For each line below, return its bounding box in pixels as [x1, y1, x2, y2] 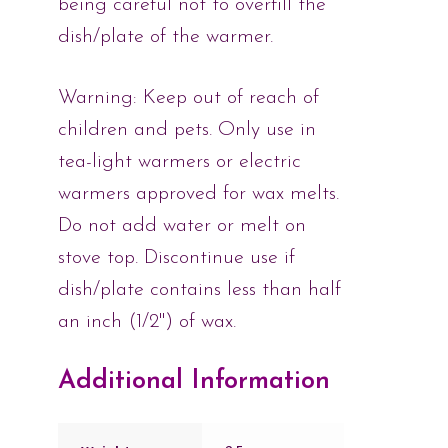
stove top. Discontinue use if [58, 247, 296, 268]
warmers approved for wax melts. [58, 183, 340, 204]
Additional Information [58, 368, 331, 394]
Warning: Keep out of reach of [58, 87, 320, 108]
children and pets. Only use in [58, 119, 317, 140]
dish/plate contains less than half [58, 279, 342, 300]
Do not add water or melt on [58, 215, 307, 236]
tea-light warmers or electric [58, 151, 302, 172]
